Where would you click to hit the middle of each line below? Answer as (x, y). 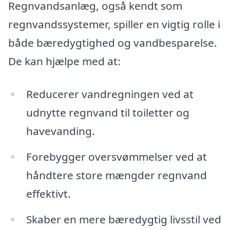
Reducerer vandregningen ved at (110, 94)
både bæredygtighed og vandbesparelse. (113, 43)
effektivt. (48, 193)
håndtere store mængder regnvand (116, 175)
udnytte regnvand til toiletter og (108, 112)
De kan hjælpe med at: (64, 61)
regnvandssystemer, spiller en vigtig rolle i (114, 24)
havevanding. (60, 131)
